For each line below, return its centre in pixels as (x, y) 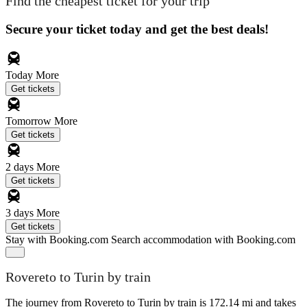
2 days (21, 167)
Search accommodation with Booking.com (203, 239)
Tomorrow (30, 121)
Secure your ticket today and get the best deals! (137, 29)
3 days (21, 212)
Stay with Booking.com (57, 239)
